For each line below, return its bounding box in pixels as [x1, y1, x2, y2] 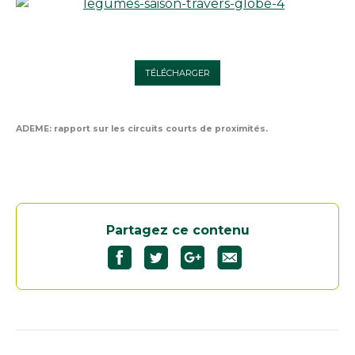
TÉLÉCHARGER [145, 67, 210, 78]
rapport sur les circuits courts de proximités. [52, 123, 268, 134]
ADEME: [16, 123, 52, 134]
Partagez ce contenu [105, 222, 250, 238]
